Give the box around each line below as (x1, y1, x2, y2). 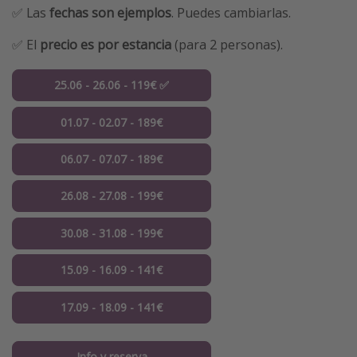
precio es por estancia (40, 36, 171, 54)
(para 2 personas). (171, 36, 283, 54)
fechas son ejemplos (49, 4, 171, 22)
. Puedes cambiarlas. (171, 4, 291, 22)
